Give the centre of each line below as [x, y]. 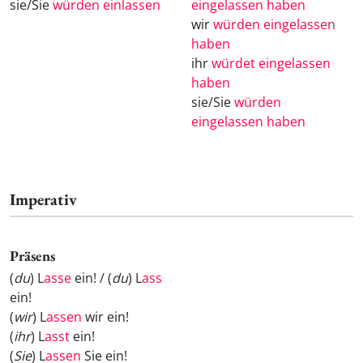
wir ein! [105, 316]
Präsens [32, 255]
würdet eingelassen [271, 64]
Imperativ [43, 200]
